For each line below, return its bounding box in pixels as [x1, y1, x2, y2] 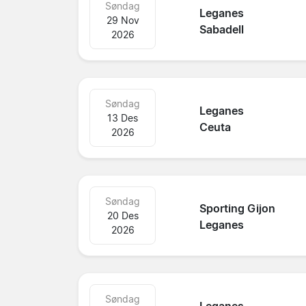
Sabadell [199, 23, 245, 37]
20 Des [107, 209, 139, 221]
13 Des [107, 111, 139, 124]
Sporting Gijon [199, 201, 276, 216]
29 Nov [106, 14, 139, 26]
